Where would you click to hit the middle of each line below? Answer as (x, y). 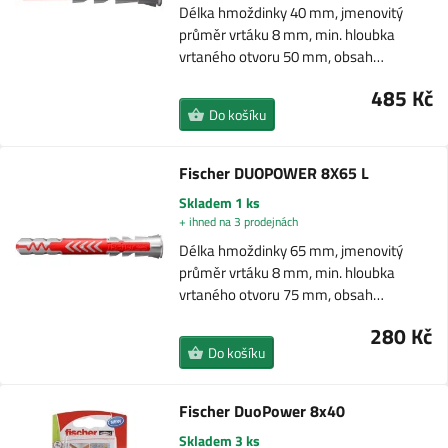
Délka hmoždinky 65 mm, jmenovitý (290, 250)
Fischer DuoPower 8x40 (262, 411)
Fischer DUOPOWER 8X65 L (273, 173)
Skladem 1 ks (219, 202)
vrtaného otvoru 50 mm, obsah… (282, 56)
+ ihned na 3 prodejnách (238, 221)
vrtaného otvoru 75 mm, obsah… (281, 294)
